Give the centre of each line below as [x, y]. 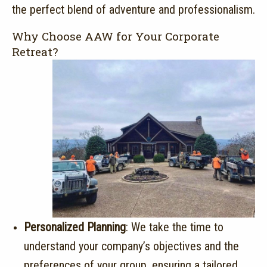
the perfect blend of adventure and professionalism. [133, 10]
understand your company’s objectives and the [131, 246]
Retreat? [35, 52]
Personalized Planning [75, 227]
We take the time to [177, 227]
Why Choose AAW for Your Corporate [116, 36]
